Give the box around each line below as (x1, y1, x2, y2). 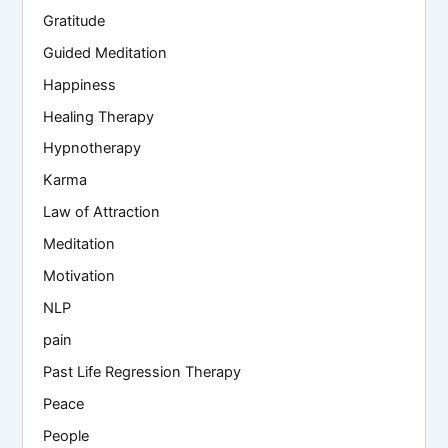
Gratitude (43, 11, 106, 30)
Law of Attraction (43, 203, 161, 222)
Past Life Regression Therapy (43, 363, 242, 382)
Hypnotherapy (43, 139, 142, 158)
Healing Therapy (43, 107, 155, 126)
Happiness (43, 75, 117, 94)
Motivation (43, 267, 116, 286)
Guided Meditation (43, 43, 168, 62)
